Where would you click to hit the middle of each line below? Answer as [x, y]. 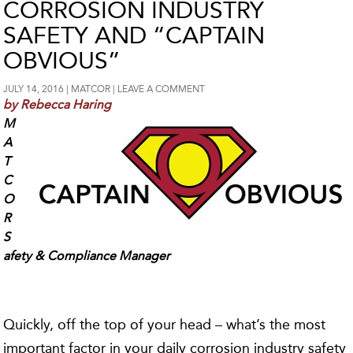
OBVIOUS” [62, 61]
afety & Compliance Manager [87, 256]
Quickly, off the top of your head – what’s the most [165, 325]
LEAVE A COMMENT [162, 89]
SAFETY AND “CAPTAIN [134, 35]
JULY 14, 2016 [34, 89]
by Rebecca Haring [58, 104]
